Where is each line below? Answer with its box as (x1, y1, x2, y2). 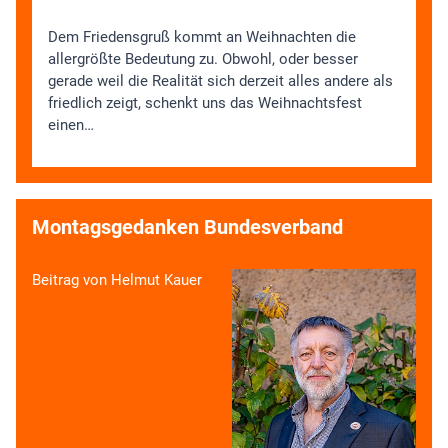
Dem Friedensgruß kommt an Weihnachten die (48, 28, 356, 47)
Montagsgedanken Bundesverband (32, 215, 343, 240)
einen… (48, 116, 94, 135)
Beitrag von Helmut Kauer (32, 271, 202, 290)
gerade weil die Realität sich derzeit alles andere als (48, 72, 393, 91)
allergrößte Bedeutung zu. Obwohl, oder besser (48, 50, 358, 69)
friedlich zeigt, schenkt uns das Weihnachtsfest (48, 94, 362, 113)
